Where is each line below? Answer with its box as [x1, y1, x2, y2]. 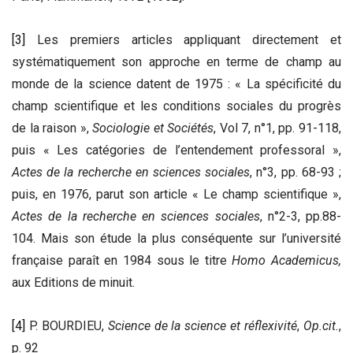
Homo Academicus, [232, 253, 341, 269]
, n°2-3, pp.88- [259, 209, 341, 225]
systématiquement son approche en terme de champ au [12, 54, 341, 70]
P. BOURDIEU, [25, 318, 108, 334]
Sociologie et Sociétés [92, 121, 214, 136]
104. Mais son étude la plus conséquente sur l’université [12, 231, 341, 247]
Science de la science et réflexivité [107, 318, 298, 334]
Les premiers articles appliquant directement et [25, 32, 341, 48]
